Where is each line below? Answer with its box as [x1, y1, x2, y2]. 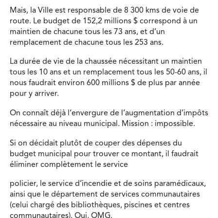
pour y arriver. [10, 90, 59, 98]
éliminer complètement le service [10, 161, 128, 169]
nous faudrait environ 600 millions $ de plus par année [10, 79, 200, 88]
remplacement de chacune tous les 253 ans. [10, 38, 163, 47]
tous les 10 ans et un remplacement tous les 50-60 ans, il [10, 69, 207, 77]
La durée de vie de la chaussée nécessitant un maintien [10, 58, 202, 66]
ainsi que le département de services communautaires [10, 191, 200, 199]
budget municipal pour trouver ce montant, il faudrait [10, 150, 199, 158]
